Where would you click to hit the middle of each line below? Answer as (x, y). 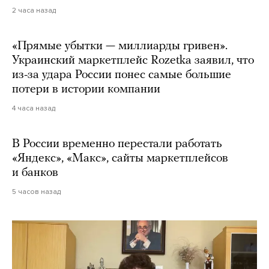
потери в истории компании (86, 90)
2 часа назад (34, 11)
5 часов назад (36, 192)
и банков (35, 173)
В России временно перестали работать (117, 144)
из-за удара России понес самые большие (122, 75)
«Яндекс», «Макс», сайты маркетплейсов (120, 159)
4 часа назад (34, 108)
